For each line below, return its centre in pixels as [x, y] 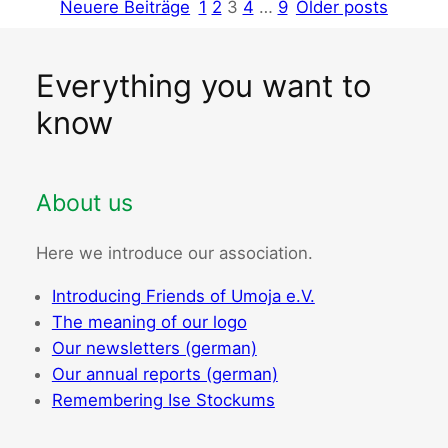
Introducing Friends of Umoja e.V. [183, 296]
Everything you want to [203, 86]
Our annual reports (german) [164, 374]
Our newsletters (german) [154, 348]
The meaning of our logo [149, 322]
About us [84, 203]
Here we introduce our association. [174, 253]
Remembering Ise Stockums [163, 400]
